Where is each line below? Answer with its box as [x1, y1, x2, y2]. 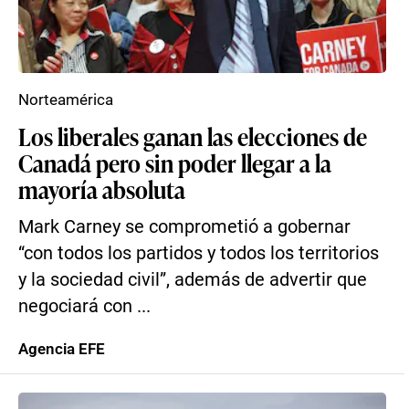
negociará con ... [18, 296, 151, 317]
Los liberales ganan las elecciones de [18, 120, 367, 152]
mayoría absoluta [18, 173, 185, 205]
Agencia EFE [18, 340, 105, 358]
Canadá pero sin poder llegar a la [18, 146, 331, 179]
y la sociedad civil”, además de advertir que [18, 269, 367, 290]
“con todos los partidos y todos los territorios [18, 243, 379, 264]
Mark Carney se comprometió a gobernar [18, 216, 351, 237]
